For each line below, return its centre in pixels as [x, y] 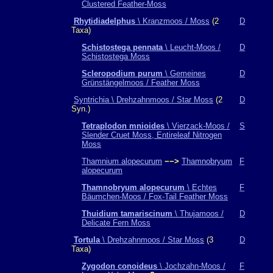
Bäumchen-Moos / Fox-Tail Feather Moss [155, 197]
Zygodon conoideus [119, 266]
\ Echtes [201, 187]
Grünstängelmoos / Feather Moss [141, 83]
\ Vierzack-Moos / [197, 126]
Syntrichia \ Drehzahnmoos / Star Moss [144, 100]
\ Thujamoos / [198, 214]
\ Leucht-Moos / [192, 47]
